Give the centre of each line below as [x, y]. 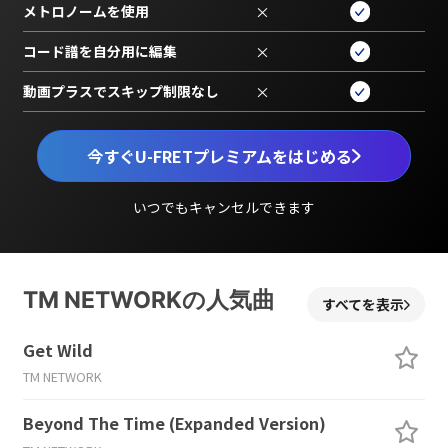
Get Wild [57, 349]
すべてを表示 [363, 304]
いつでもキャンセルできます [223, 206]
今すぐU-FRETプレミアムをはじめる [220, 155]
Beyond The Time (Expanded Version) [174, 423]
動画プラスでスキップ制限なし [120, 91]
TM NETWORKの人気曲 [148, 299]
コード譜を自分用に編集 [99, 51]
